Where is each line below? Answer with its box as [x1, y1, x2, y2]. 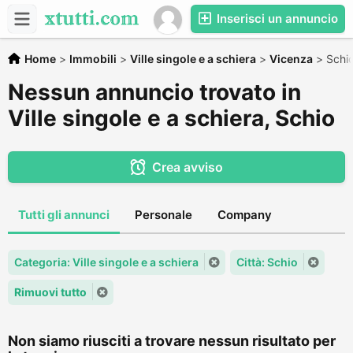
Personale [135, 207, 192, 222]
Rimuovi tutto [14, 285, 87, 299]
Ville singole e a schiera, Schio [8, 105, 335, 132]
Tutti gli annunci [18, 207, 110, 222]
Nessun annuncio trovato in [8, 79, 301, 106]
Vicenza [269, 52, 313, 65]
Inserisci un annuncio [214, 11, 338, 26]
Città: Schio [236, 255, 298, 269]
